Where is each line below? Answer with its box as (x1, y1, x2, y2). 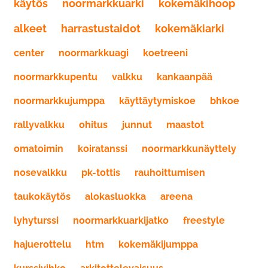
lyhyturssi (14, 215, 59, 226)
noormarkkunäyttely (142, 143, 236, 154)
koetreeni (143, 47, 188, 59)
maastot (166, 119, 204, 130)
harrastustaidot (61, 22, 141, 35)
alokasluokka (85, 191, 146, 202)
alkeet (14, 22, 47, 35)
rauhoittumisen (135, 167, 205, 178)
